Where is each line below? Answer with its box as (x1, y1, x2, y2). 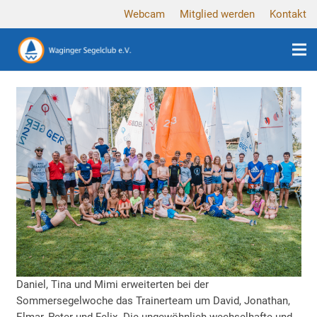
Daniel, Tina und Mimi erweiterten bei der (16, 278, 209, 292)
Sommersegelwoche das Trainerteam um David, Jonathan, (16, 294, 290, 308)
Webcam (124, 8, 165, 21)
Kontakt (270, 8, 306, 21)
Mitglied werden (180, 8, 255, 21)
